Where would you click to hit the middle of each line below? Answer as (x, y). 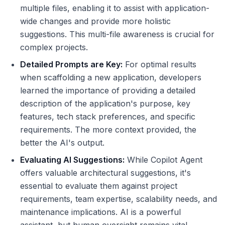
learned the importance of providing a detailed (108, 91)
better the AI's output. (62, 143)
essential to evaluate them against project (99, 186)
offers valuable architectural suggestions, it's (105, 173)
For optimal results (159, 65)
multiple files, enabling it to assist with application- (115, 8)
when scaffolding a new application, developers (111, 78)
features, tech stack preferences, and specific (108, 117)
